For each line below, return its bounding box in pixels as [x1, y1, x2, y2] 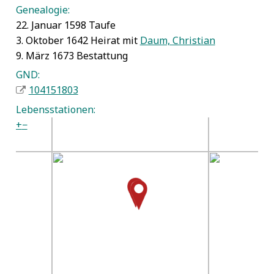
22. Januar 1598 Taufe [15, 18, 116, 32]
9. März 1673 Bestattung [15, 48, 128, 62]
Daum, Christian [139, 33, 215, 47]
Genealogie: [15, 2, 70, 17]
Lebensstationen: [15, 102, 95, 116]
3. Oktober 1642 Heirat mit [15, 33, 140, 47]
